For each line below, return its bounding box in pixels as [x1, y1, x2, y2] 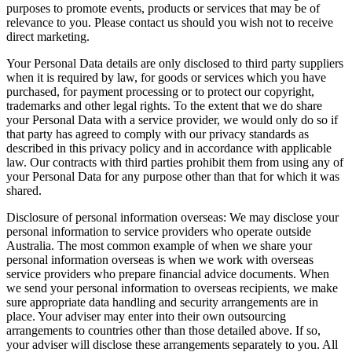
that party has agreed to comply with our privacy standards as [6, 126, 309, 141]
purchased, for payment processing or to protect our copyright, [6, 84, 314, 98]
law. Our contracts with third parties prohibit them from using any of [6, 155, 343, 169]
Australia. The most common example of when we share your [6, 238, 312, 252]
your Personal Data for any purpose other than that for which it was [6, 169, 339, 183]
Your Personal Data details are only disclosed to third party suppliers [6, 56, 343, 70]
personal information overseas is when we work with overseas [6, 252, 313, 266]
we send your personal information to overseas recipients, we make [6, 280, 338, 295]
